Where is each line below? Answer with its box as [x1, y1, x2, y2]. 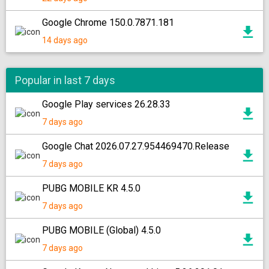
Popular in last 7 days [15, 74, 115, 86]
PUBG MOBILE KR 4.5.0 [42, 183, 141, 194]
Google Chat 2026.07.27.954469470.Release [42, 141, 229, 152]
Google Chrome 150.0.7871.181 [42, 17, 174, 28]
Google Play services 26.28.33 [42, 98, 171, 110]
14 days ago [42, 35, 88, 45]
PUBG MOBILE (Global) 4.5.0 [42, 225, 161, 236]
